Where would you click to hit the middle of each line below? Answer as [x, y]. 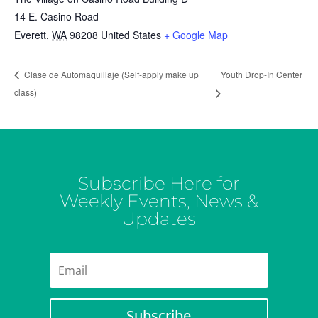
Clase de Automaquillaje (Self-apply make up [110, 75]
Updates [159, 219]
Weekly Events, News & [159, 201]
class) [26, 92]
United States [131, 35]
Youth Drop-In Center [261, 74]
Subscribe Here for [159, 183]
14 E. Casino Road [56, 16]
